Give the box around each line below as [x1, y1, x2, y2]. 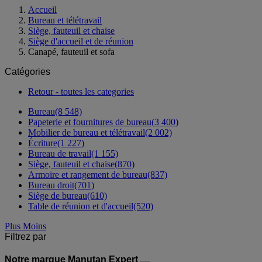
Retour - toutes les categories [28, 86, 134, 96]
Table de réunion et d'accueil [28, 201, 133, 211]
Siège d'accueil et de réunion [28, 36, 133, 46]
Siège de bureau [28, 190, 87, 201]
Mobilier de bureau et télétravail [28, 127, 145, 137]
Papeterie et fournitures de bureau [28, 116, 151, 127]
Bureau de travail [28, 148, 91, 158]
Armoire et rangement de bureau [28, 169, 147, 180]
